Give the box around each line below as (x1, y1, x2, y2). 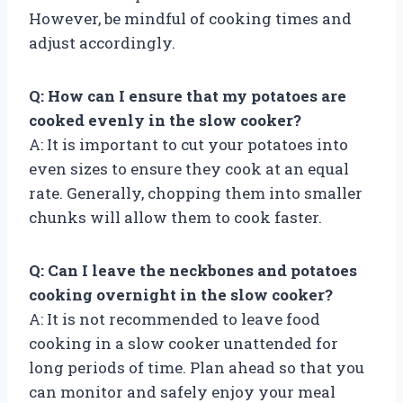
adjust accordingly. (29, 31, 175, 53)
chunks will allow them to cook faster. (29, 206, 322, 228)
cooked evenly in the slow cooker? (29, 109, 301, 130)
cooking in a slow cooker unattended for (29, 332, 338, 354)
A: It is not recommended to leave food (29, 308, 320, 329)
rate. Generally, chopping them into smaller (29, 182, 363, 203)
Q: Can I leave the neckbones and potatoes (29, 259, 357, 281)
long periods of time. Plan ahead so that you (29, 356, 364, 378)
